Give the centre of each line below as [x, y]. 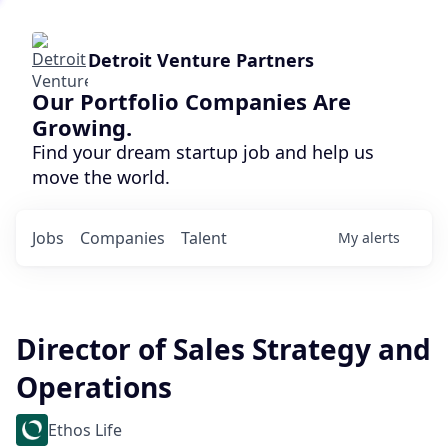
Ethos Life [85, 430]
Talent [204, 238]
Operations [94, 387]
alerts [381, 237]
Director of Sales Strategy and [223, 349]
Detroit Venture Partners [201, 60]
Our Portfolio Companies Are [191, 101]
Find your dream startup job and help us [203, 152]
